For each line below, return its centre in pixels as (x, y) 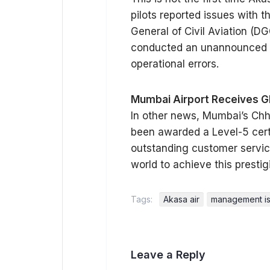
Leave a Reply (168, 255)
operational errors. (175, 64)
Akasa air (181, 199)
